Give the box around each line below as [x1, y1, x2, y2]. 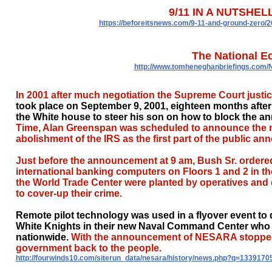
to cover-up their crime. [16, 188, 122, 199]
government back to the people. [16, 243, 161, 253]
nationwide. [16, 232, 71, 242]
